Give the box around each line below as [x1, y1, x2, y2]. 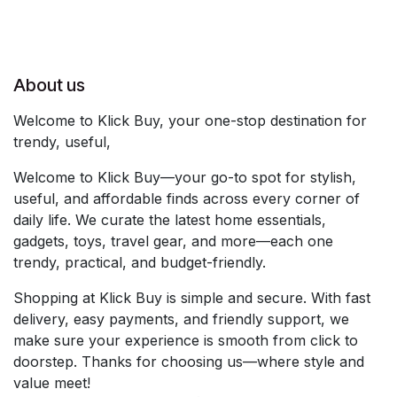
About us [13, 74, 85, 97]
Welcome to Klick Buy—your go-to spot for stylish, [13, 168, 356, 187]
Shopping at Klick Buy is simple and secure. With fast [13, 289, 370, 307]
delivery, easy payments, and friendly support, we [13, 310, 349, 329]
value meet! [13, 374, 90, 393]
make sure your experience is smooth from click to [13, 331, 358, 350]
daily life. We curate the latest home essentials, [13, 211, 326, 230]
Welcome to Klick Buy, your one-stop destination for [13, 112, 367, 130]
